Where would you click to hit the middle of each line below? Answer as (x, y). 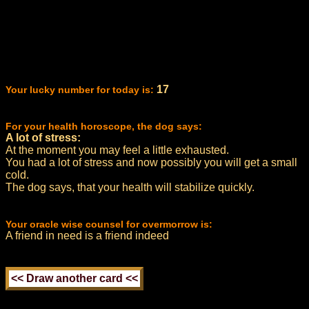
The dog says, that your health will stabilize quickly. (130, 187)
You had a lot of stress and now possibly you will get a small (151, 162)
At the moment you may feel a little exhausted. (117, 150)
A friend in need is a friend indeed (87, 236)
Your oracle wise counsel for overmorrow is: (109, 224)
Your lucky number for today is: (80, 90)
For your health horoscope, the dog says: (104, 126)
